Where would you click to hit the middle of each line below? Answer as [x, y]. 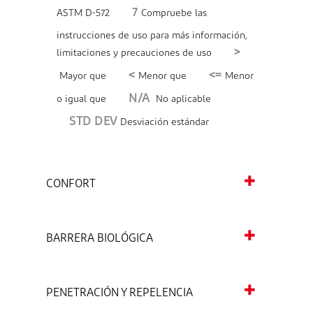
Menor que [161, 77]
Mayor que [81, 77]
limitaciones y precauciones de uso [134, 53]
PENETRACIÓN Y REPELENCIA [119, 293]
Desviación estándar [163, 123]
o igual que [81, 100]
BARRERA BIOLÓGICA [100, 239]
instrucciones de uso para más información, [152, 36]
